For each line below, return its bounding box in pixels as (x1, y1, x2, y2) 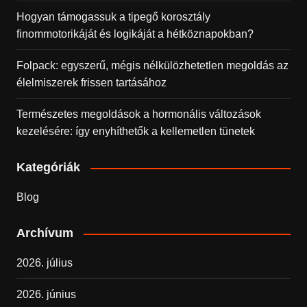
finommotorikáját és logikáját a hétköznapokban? (16, 28, 254, 40)
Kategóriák (16, 160, 80, 174)
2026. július (16, 257, 73, 269)
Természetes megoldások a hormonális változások (16, 108, 261, 120)
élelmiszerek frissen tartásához (16, 77, 167, 88)
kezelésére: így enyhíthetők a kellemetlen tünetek (16, 125, 255, 137)
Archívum (16, 226, 73, 240)
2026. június (16, 288, 76, 300)
